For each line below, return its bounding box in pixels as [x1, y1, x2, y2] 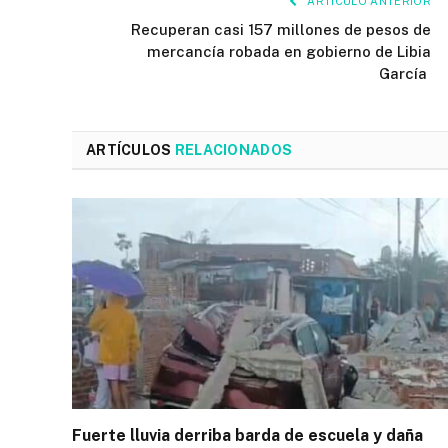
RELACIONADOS [174, 141, 293, 158]
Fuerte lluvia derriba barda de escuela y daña [72, 426, 423, 445]
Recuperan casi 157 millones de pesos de [131, 20, 431, 38]
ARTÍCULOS [86, 141, 175, 158]
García [379, 64, 431, 82]
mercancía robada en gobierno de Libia [147, 42, 431, 60]
